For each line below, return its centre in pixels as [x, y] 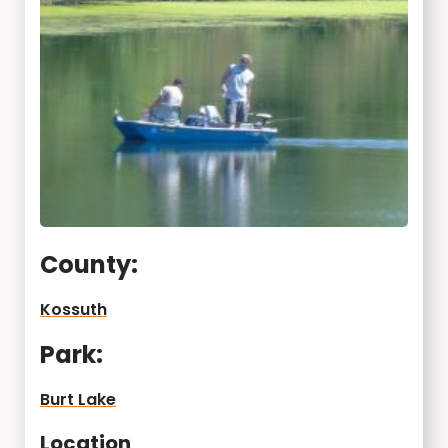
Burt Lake [78, 399]
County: [89, 264]
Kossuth [73, 309]
